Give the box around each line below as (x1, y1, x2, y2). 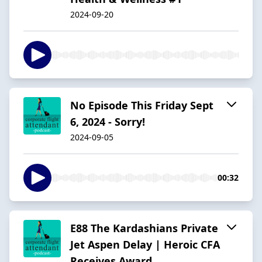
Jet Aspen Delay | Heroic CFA (70, 237, 220, 251)
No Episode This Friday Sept (70, 98, 213, 112)
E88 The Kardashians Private (70, 220, 218, 235)
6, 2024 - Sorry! (70, 114, 145, 129)
